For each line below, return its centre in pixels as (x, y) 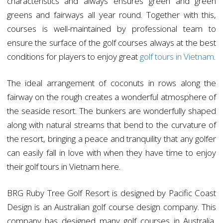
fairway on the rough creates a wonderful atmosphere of (111, 97)
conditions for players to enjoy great (73, 57)
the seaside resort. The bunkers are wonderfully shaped (111, 111)
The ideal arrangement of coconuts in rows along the (111, 83)
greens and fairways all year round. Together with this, (111, 15)
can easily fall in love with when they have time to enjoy (111, 153)
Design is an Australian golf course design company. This (111, 207)
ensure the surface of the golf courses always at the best (111, 43)
